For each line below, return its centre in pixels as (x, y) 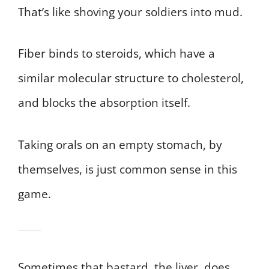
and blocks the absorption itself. (104, 103)
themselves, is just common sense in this (128, 169)
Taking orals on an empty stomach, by (120, 144)
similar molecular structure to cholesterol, (131, 78)
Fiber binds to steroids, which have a (116, 54)
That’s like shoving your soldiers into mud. (130, 12)
